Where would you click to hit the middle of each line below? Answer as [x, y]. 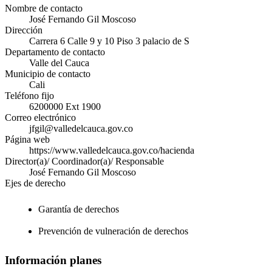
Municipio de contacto [48, 74]
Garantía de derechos [79, 209]
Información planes [53, 260]
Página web [27, 140]
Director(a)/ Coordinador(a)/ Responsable [84, 161]
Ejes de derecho [35, 183]
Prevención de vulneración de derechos [113, 231]
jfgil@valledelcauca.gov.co [81, 129]
